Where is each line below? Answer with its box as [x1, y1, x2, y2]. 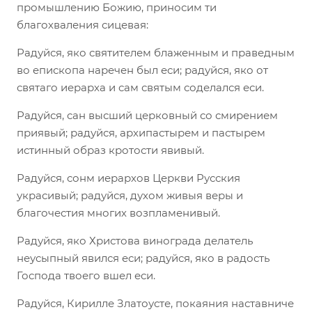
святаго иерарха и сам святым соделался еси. [17, 80, 264, 94]
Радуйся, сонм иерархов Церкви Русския [17, 171, 240, 185]
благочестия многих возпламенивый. [17, 205, 220, 219]
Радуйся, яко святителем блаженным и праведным [17, 45, 295, 59]
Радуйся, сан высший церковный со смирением [17, 108, 278, 122]
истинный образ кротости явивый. [17, 143, 204, 157]
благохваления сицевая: [17, 17, 148, 31]
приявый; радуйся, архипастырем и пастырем [17, 125, 265, 139]
